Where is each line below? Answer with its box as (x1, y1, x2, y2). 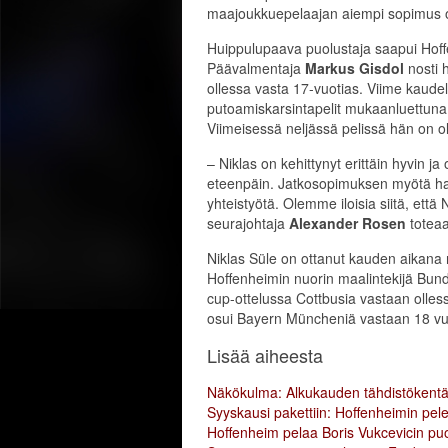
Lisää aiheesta (207, 342, 323, 368)
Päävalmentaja (207, 58, 305, 78)
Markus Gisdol (305, 58, 408, 78)
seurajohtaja (207, 213, 289, 233)
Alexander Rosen (289, 213, 410, 233)
